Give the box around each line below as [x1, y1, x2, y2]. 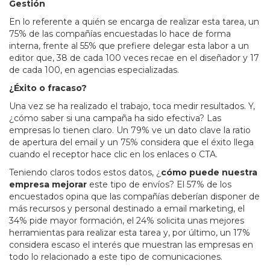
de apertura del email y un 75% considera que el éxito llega [9, 136, 254, 148]
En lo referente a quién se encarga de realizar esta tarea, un [9, 16, 259, 27]
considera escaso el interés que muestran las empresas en [9, 239, 253, 250]
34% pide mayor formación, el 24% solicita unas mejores [9, 215, 244, 226]
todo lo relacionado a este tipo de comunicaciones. [9, 251, 222, 262]
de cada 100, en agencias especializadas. [9, 64, 179, 75]
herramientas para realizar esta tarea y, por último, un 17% [9, 227, 250, 238]
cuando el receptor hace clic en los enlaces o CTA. [9, 148, 218, 160]
